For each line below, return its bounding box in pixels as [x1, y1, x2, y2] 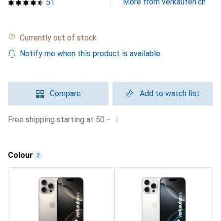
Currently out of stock [25, 33, 97, 42]
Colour [8, 150, 33, 160]
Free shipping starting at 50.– [12, 115, 111, 124]
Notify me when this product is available [20, 49, 160, 58]
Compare [49, 89, 81, 98]
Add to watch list [140, 89, 200, 98]
